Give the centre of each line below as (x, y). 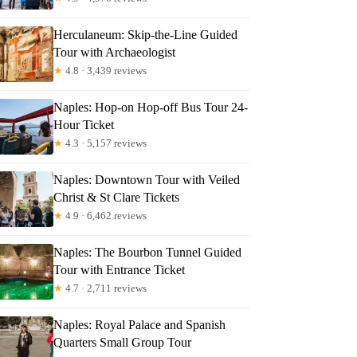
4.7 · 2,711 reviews (105, 288)
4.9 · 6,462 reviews (105, 215)
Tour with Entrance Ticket (120, 269)
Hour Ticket (84, 124)
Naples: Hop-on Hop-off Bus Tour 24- (151, 107)
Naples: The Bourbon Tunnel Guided (148, 252)
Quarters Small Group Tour (123, 342)
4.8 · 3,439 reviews (105, 70)
